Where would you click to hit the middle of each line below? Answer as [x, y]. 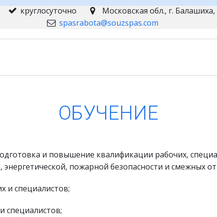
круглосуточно [48, 11]
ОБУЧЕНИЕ [108, 113]
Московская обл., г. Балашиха [158, 11]
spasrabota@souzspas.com [108, 23]
